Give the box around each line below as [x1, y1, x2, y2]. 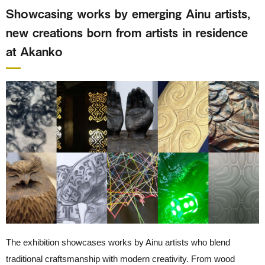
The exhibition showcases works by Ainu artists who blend [6, 237, 230, 247]
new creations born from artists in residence [6, 22, 248, 41]
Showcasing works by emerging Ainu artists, [6, 4, 250, 22]
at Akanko [6, 41, 63, 60]
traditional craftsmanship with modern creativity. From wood [6, 253, 235, 264]
